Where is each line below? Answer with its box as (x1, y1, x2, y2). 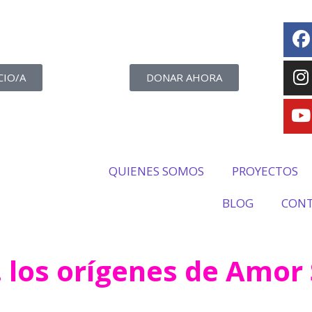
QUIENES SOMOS (109, 163, 204, 179)
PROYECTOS (232, 163, 298, 179)
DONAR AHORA (146, 70, 222, 84)
